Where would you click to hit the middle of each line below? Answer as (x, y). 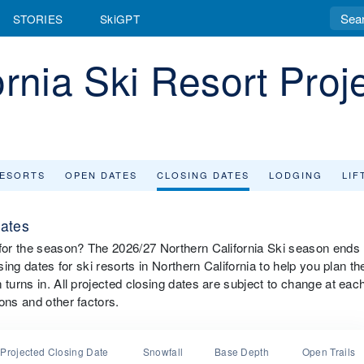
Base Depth (242, 351)
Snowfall (163, 351)
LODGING (296, 175)
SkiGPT (120, 18)
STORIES (38, 18)
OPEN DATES (101, 175)
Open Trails (329, 351)
